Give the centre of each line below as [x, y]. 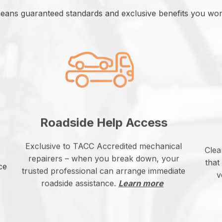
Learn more [141, 183]
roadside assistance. [80, 183]
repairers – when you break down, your [104, 158]
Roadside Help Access [104, 122]
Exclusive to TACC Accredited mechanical [104, 146]
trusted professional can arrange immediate [104, 171]
